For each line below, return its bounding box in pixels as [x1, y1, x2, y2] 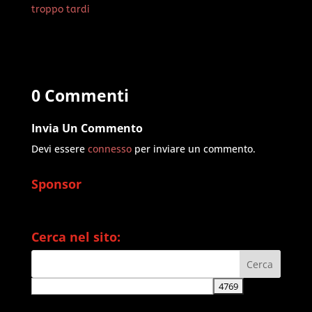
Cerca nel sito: [31, 228, 120, 246]
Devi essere [31, 141, 88, 155]
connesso [87, 141, 132, 155]
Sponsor [31, 175, 81, 192]
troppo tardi [31, 3, 90, 15]
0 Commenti [31, 84, 129, 107]
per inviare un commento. [131, 141, 256, 155]
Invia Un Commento [31, 120, 143, 136]
